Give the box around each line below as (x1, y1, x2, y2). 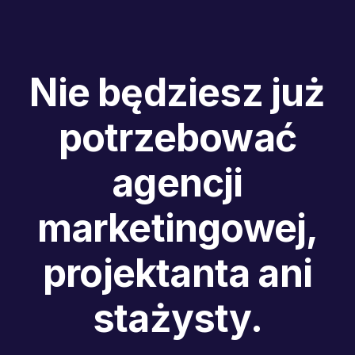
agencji (112, 158, 243, 206)
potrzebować (58, 113, 297, 161)
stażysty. (93, 294, 262, 342)
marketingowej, (36, 204, 319, 251)
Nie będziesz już (29, 68, 326, 116)
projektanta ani (42, 249, 312, 296)
